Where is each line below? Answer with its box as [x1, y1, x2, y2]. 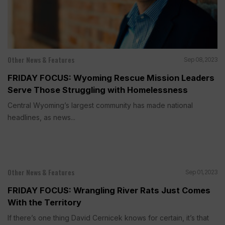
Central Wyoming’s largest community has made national [8, 100, 193, 109]
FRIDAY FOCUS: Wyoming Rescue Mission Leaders [8, 72, 214, 83]
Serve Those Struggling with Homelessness [8, 84, 188, 95]
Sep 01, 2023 [185, 168, 217, 176]
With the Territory [8, 197, 81, 207]
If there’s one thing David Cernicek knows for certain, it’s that [8, 213, 209, 222]
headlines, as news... [8, 113, 75, 122]
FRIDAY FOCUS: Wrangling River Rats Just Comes [8, 185, 210, 195]
